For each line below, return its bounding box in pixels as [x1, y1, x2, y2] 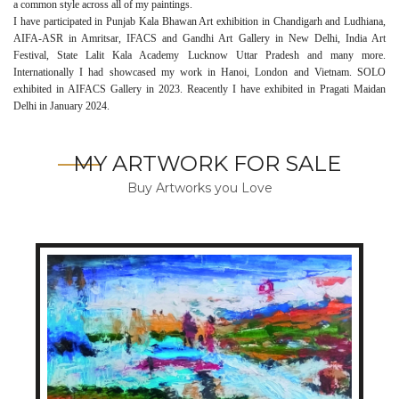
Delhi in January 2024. [13, 99, 110, 112]
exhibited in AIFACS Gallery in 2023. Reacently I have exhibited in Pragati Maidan [13, 82, 386, 95]
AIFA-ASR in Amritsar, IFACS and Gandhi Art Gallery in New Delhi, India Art [13, 31, 386, 45]
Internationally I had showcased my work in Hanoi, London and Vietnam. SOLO [13, 65, 386, 78]
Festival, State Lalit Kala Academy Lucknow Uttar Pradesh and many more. [13, 48, 386, 61]
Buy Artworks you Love [126, 179, 273, 196]
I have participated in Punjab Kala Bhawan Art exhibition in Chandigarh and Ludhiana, [13, 14, 386, 28]
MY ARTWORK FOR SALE [73, 150, 341, 176]
